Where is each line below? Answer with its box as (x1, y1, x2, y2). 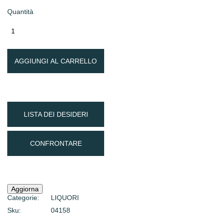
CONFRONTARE (30, 139, 82, 148)
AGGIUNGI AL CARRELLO (15, 57, 97, 65)
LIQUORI (51, 194, 79, 202)
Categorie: (7, 194, 39, 202)
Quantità (7, 8, 33, 16)
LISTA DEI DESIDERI (23, 110, 88, 119)
